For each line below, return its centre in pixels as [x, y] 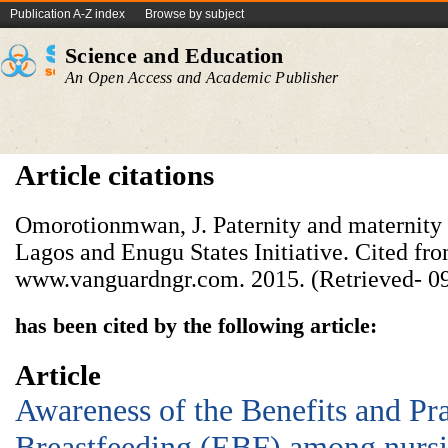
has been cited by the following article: [196, 325]
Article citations [114, 175]
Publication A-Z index [67, 14]
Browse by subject [194, 14]
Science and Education [174, 55]
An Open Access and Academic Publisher [202, 77]
